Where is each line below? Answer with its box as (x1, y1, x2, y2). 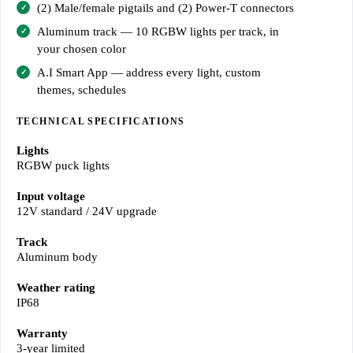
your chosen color (37, 43, 126, 56)
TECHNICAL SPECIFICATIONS (17, 116, 185, 128)
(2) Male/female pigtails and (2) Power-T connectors (37, 2, 294, 15)
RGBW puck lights (17, 159, 110, 173)
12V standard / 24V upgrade (17, 205, 157, 218)
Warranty (17, 327, 68, 340)
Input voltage (17, 190, 85, 203)
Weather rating (17, 281, 95, 295)
